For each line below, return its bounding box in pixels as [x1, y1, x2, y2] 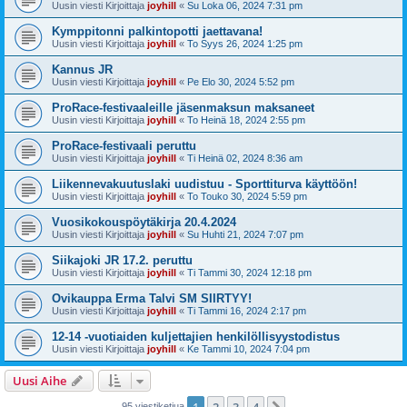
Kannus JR [52, 63, 113, 76]
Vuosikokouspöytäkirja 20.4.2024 [52, 215, 236, 229]
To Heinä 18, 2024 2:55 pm [187, 114, 305, 125]
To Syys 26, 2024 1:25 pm [187, 38, 303, 49]
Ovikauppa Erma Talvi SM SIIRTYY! [52, 292, 252, 305]
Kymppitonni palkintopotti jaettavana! [52, 25, 263, 38]
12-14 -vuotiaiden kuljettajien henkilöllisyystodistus [52, 330, 340, 343]
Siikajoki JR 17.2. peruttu [52, 253, 193, 267]
